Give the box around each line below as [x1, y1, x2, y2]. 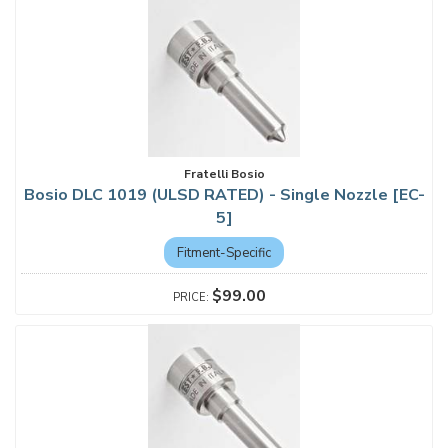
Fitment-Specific [177, 243, 271, 261]
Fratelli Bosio [183, 166, 265, 182]
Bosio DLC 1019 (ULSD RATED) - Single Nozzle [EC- [23, 184, 425, 206]
